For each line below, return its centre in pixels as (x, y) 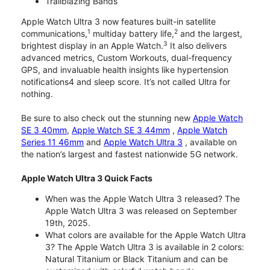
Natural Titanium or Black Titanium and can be (137, 259)
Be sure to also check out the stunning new (107, 118)
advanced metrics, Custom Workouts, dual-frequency (127, 58)
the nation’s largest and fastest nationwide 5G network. (130, 154)
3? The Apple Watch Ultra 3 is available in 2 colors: (145, 247)
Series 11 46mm (52, 142)
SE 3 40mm (44, 130)
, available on (210, 142)
